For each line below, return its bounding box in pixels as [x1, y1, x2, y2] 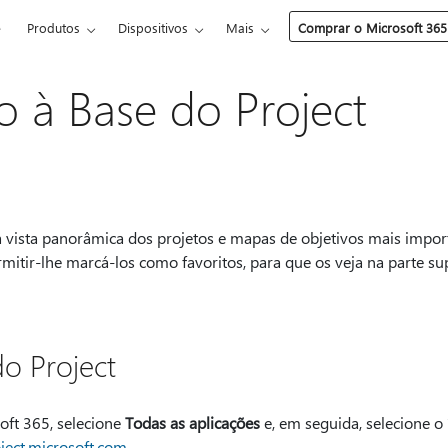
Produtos [27, 19, 81, 36]
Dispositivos [118, 19, 189, 36]
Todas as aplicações [124, 412, 260, 433]
